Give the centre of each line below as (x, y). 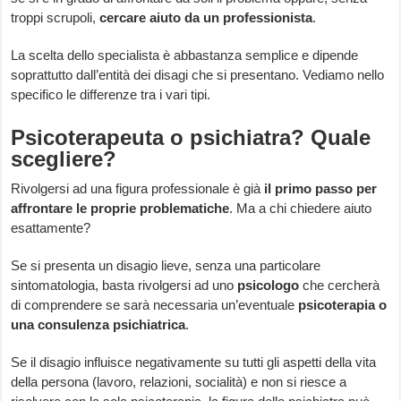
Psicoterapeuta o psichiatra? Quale (191, 138)
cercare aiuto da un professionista (206, 18)
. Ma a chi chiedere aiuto (301, 209)
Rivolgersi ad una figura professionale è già (138, 189)
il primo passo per (321, 189)
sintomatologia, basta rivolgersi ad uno (124, 286)
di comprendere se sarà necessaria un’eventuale (155, 305)
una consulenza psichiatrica (98, 325)
